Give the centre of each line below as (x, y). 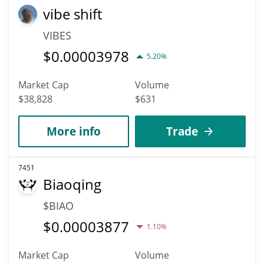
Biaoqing (72, 184)
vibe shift (72, 14)
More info (74, 131)
